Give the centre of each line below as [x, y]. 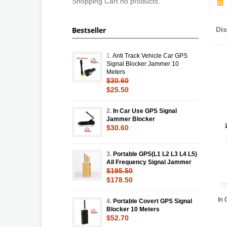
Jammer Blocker [131, 119]
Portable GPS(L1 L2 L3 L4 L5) [155, 154]
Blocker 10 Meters [133, 209]
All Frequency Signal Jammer [149, 162]
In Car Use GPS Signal [145, 111]
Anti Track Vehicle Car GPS [150, 55]
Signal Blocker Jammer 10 [143, 64]
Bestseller [89, 30]
